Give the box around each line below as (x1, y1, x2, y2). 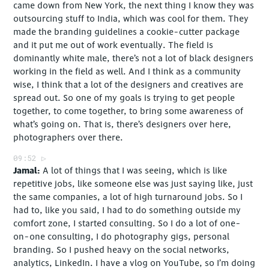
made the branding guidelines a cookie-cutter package (13, 26, 240, 38)
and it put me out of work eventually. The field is (13, 40, 214, 52)
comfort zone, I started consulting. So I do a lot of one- (13, 218, 241, 230)
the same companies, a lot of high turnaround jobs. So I (13, 192, 243, 204)
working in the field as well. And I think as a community (13, 66, 241, 78)
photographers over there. (13, 132, 124, 144)
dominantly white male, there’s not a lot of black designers (13, 53, 254, 65)
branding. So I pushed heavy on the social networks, (13, 244, 230, 256)
